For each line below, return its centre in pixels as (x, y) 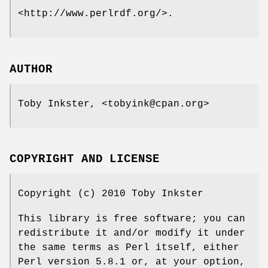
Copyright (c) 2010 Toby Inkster (111, 194)
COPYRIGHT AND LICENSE (85, 159)
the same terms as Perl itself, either (129, 248)
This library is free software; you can (132, 219)
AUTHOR (31, 69)
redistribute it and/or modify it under (132, 234)
